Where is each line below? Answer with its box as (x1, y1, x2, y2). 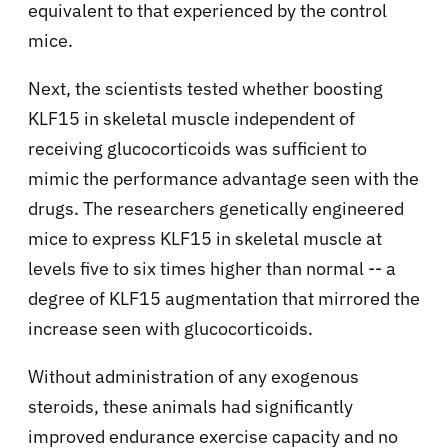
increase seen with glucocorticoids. (28, 317, 313, 341)
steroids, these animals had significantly (28, 395, 353, 419)
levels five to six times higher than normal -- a (28, 257, 396, 281)
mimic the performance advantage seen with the (28, 167, 419, 191)
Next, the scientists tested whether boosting (28, 77, 383, 101)
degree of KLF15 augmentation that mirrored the (28, 287, 420, 311)
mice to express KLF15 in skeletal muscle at (28, 227, 382, 251)
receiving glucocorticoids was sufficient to (28, 137, 367, 161)
